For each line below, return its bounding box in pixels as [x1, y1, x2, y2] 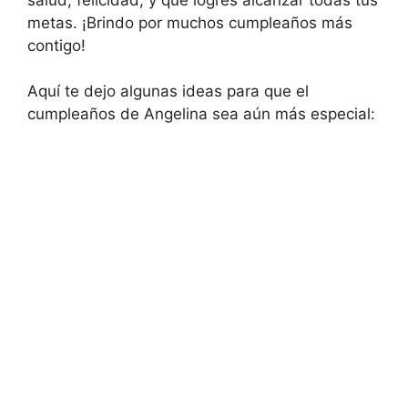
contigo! [27, 36, 86, 55]
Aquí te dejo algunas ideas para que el [27, 82, 309, 100]
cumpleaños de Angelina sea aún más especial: [27, 105, 375, 123]
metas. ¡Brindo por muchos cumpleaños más [27, 13, 352, 32]
